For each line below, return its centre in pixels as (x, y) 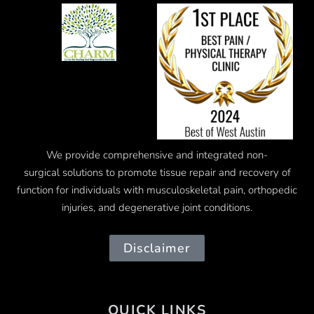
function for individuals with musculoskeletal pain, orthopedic (157, 190)
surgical (41, 172)
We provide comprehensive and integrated (145, 155)
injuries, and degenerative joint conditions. (157, 207)
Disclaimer (157, 248)
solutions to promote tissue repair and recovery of (176, 172)
